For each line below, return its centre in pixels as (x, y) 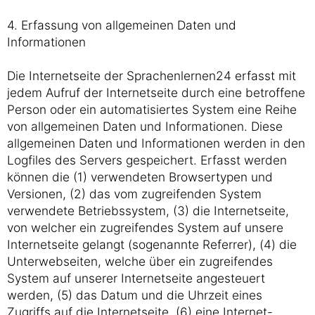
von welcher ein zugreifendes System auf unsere (145, 227)
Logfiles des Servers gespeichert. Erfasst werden (147, 160)
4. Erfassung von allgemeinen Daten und (122, 25)
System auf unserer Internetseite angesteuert (136, 278)
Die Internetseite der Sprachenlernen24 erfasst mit (152, 76)
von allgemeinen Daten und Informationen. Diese (145, 126)
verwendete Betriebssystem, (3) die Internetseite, (148, 211)
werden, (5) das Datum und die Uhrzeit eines (135, 295)
